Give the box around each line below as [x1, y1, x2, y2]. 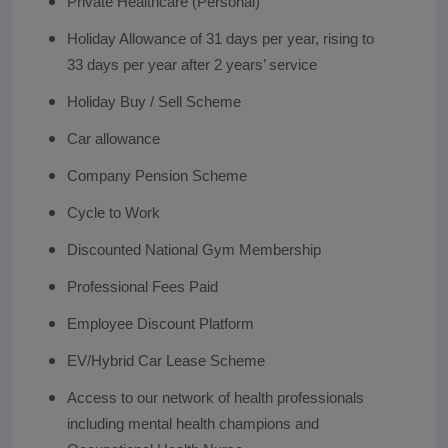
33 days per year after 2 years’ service [66, 56, 317, 73]
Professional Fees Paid [66, 278, 218, 295]
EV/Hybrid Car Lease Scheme [66, 352, 265, 369]
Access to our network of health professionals [66, 389, 364, 406]
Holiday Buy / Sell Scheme [66, 93, 241, 110]
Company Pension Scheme [66, 167, 247, 184]
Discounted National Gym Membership [66, 241, 321, 258]
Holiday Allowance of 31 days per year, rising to [66, 30, 374, 47]
